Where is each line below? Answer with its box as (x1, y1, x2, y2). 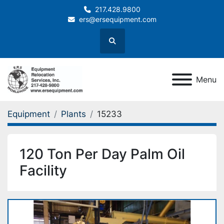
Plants (61, 109, 86, 119)
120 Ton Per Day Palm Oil (19, 145, 185, 163)
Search (111, 41, 134, 49)
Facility (19, 162, 67, 179)
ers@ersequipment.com (78, 15, 156, 23)
